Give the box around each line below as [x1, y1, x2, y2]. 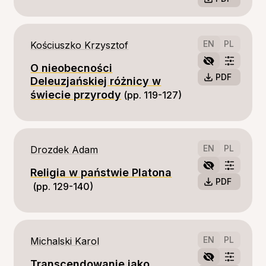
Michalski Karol [30, 235, 100, 247]
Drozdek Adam [30, 144, 99, 156]
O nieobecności [30, 62, 113, 74]
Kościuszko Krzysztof [30, 39, 129, 51]
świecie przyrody [30, 88, 122, 101]
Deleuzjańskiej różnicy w [30, 75, 161, 87]
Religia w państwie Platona [30, 166, 172, 179]
